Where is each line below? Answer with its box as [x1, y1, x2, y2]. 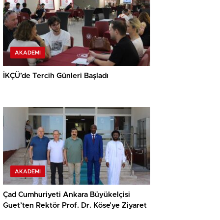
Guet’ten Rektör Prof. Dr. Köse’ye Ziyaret [3, 201, 147, 209]
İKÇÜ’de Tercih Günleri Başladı [3, 72, 109, 80]
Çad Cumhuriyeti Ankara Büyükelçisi [3, 191, 130, 198]
